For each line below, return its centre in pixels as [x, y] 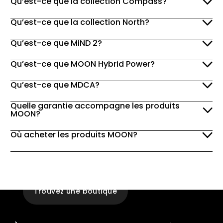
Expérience [51, 173]
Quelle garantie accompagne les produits [95, 106]
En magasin [112, 173]
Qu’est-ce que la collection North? [80, 22]
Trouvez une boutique [75, 191]
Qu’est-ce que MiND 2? [56, 43]
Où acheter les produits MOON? [74, 135]
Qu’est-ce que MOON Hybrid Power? [82, 64]
